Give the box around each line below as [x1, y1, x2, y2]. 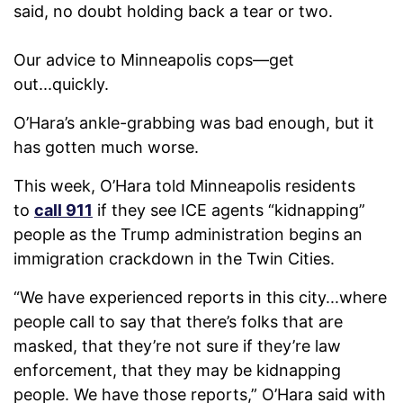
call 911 [34, 201, 93, 220]
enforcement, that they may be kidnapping [13, 361, 341, 381]
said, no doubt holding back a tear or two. [13, 2, 333, 22]
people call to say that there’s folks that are [13, 312, 343, 332]
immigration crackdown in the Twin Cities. [13, 249, 344, 269]
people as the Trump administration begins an [13, 225, 363, 245]
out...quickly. [13, 75, 118, 94]
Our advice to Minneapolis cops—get [13, 50, 294, 70]
